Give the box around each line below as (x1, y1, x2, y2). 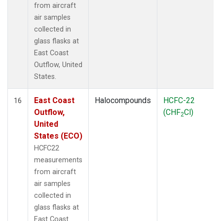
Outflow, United (34, 60, 82, 69)
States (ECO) (34, 131, 82, 141)
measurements (34, 155, 82, 164)
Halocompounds (95, 95, 151, 105)
